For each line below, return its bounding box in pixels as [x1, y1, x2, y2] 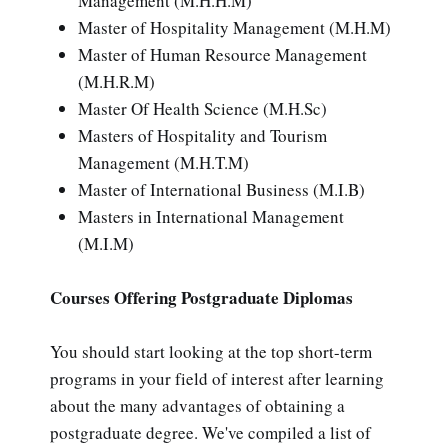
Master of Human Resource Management [78, 42, 367, 66]
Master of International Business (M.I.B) [78, 177, 365, 201]
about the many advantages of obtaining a [50, 394, 345, 418]
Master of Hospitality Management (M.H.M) [78, 15, 391, 39]
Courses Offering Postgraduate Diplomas [50, 284, 353, 310]
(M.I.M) [78, 231, 134, 255]
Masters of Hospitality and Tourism [78, 123, 327, 147]
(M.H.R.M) [78, 69, 155, 93]
